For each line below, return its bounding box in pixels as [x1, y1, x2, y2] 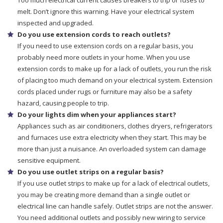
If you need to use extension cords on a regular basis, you [17, 41, 193, 51]
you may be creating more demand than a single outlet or [17, 190, 190, 200]
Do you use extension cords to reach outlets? [17, 30, 171, 39]
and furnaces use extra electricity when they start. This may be [17, 133, 207, 142]
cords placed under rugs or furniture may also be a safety [17, 87, 192, 97]
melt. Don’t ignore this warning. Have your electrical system [17, 7, 194, 16]
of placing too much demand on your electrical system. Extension [17, 76, 213, 85]
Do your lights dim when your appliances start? [17, 110, 176, 119]
